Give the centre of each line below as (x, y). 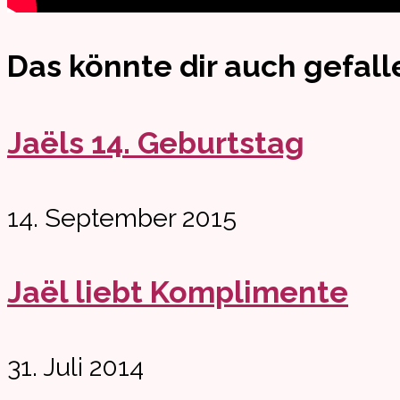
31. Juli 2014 (75, 367)
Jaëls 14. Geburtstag (156, 143)
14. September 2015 (122, 218)
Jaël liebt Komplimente (178, 292)
